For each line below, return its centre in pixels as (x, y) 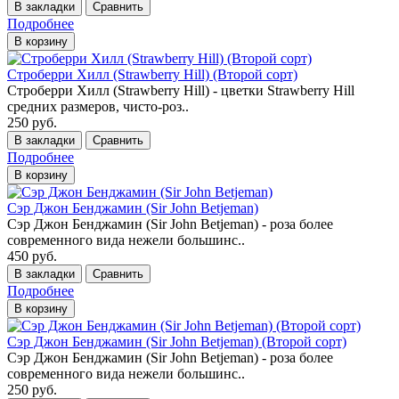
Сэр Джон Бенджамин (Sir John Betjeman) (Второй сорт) (177, 341)
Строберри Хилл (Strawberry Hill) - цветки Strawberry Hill (181, 90)
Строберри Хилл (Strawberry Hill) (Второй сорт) (152, 74)
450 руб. (32, 256)
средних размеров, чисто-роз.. (98, 106)
